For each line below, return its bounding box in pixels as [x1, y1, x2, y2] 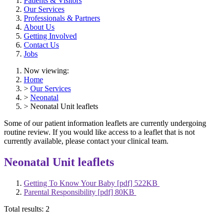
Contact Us [24, 41, 59, 50]
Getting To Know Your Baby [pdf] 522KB [24, 178, 160, 187]
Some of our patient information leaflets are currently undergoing [4, 119, 206, 128]
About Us [24, 23, 55, 32]
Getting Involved [24, 32, 77, 41]
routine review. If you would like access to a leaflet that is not [4, 128, 195, 137]
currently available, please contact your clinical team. [4, 137, 168, 146]
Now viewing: [24, 66, 69, 75]
